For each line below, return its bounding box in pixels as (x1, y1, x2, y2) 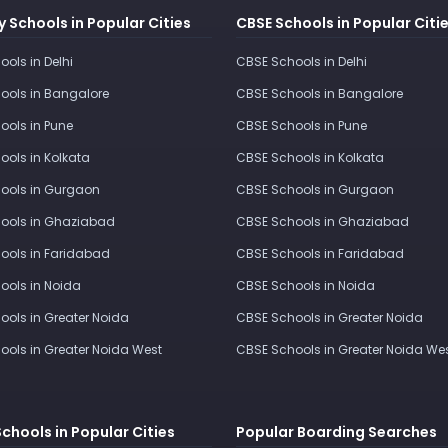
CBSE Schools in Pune (236, 116, 367, 134)
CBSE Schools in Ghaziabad (236, 212, 409, 230)
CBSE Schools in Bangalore (236, 84, 403, 102)
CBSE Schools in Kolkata (236, 148, 384, 166)
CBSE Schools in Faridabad (236, 244, 404, 262)
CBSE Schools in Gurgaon (236, 180, 394, 198)
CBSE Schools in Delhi (236, 52, 367, 70)
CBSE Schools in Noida (236, 276, 375, 294)
